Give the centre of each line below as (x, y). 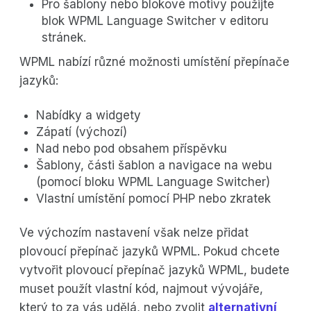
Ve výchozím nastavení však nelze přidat (134, 233)
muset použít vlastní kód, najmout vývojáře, (141, 289)
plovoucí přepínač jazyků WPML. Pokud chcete (150, 252)
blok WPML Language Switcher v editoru (155, 21)
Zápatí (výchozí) (82, 132)
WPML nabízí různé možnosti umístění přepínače (154, 62)
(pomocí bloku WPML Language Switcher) (153, 182)
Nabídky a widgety (89, 116)
